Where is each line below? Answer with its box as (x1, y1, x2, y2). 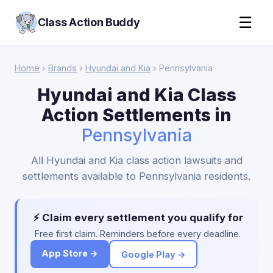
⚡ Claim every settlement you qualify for (32, 211, 243, 224)
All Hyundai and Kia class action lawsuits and (30, 154, 243, 166)
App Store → (41, 248, 98, 258)
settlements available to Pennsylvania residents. (23, 170, 250, 182)
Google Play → (121, 249, 186, 260)
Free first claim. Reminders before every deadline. (35, 229, 241, 239)
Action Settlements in (41, 104, 232, 126)
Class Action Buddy (38, 16, 140, 29)
